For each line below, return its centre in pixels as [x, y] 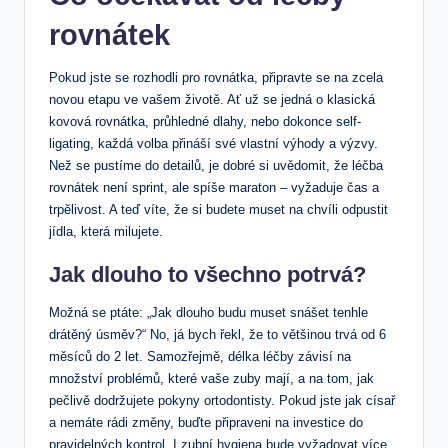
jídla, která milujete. [106, 232]
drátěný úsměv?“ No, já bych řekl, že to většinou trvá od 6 [217, 335]
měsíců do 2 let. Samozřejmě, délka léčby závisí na [200, 357]
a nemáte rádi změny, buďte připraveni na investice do [206, 423]
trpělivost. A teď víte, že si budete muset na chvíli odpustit [218, 210]
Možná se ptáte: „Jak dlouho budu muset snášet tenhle [208, 313]
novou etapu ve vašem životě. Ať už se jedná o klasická [212, 100]
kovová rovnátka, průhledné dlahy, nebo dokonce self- [205, 122]
